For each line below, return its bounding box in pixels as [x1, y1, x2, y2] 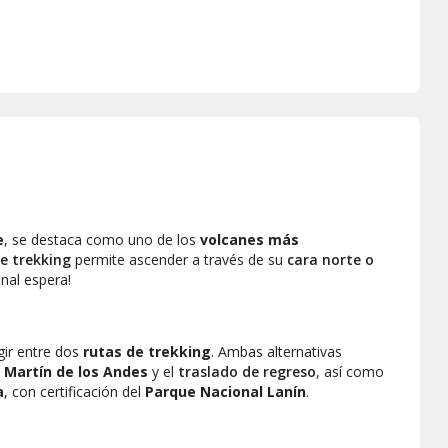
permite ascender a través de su [71, 249, 287, 269]
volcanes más [200, 229, 299, 249]
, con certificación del [4, 381, 145, 401]
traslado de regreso [178, 361, 316, 381]
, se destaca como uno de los [4, 229, 200, 249]
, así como [316, 361, 384, 381]
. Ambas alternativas [211, 341, 342, 361]
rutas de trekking [83, 341, 211, 361]
